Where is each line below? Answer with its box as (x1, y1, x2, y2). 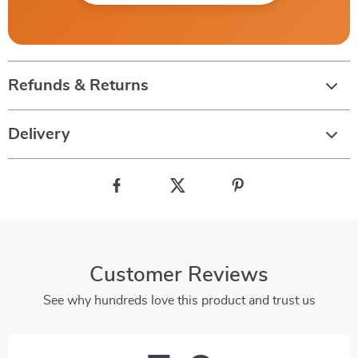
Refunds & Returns (8, 78, 149, 93)
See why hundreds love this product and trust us (42, 294, 316, 307)
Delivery (8, 126, 70, 142)
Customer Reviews (89, 265, 268, 285)
